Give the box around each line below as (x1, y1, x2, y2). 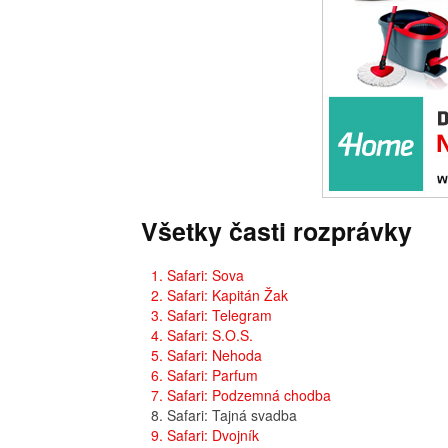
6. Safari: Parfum (151, 365, 258, 385)
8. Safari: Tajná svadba (151, 405, 297, 425)
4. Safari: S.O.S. (151, 325, 253, 345)
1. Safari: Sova (151, 265, 244, 285)
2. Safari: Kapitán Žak (151, 285, 288, 305)
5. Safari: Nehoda (151, 345, 262, 365)
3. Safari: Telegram (151, 305, 272, 325)
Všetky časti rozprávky (141, 213, 412, 249)
